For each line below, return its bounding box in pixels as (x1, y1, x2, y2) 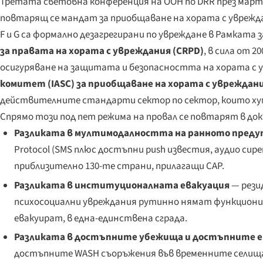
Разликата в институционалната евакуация (14, 178, 230, 193)
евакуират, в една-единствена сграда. (14, 211, 187, 225)
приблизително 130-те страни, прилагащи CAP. (14, 159, 224, 174)
